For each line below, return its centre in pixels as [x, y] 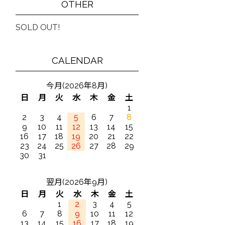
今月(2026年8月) [77, 86]
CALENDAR [77, 60]
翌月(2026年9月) [77, 182]
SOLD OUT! [38, 27]
